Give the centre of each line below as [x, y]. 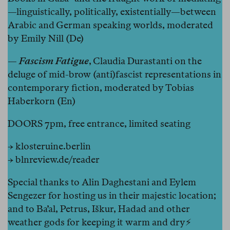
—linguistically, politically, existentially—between [112, 11]
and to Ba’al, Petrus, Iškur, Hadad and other [99, 208]
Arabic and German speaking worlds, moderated [110, 25]
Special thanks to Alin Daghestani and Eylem [102, 182]
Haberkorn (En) [42, 101]
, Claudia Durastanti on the [145, 61]
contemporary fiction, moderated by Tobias [101, 87]
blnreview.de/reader [57, 159]
